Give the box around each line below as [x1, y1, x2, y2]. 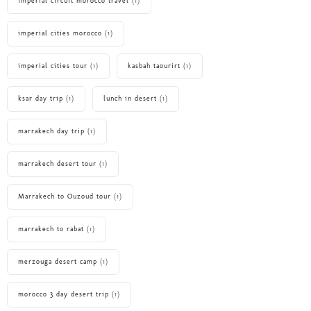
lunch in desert [103, 94, 157, 103]
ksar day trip [18, 94, 63, 103]
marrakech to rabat [18, 225, 84, 234]
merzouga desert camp [18, 258, 97, 267]
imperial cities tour [18, 62, 87, 71]
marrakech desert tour [18, 160, 96, 169]
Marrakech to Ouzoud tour [18, 192, 111, 201]
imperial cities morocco [18, 29, 102, 38]
